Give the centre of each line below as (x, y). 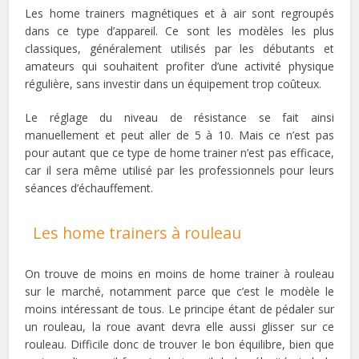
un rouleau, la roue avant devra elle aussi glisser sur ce (179, 327)
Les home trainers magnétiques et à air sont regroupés (179, 14)
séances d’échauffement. (89, 188)
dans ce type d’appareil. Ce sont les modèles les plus (179, 31)
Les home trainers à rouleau (137, 233)
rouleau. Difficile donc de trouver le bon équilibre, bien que (179, 345)
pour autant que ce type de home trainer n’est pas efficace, (179, 153)
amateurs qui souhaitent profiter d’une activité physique (179, 67)
